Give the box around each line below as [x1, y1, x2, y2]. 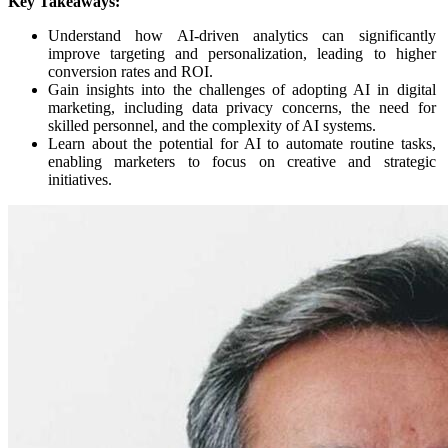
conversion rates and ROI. [48, 63, 213, 81]
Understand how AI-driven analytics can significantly [48, 27, 436, 45]
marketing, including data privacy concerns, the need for [48, 99, 436, 117]
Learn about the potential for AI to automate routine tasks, [48, 135, 436, 153]
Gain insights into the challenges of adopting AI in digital [48, 81, 436, 99]
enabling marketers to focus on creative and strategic [48, 153, 436, 171]
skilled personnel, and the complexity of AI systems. [48, 117, 376, 135]
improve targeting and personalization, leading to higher [48, 45, 436, 63]
